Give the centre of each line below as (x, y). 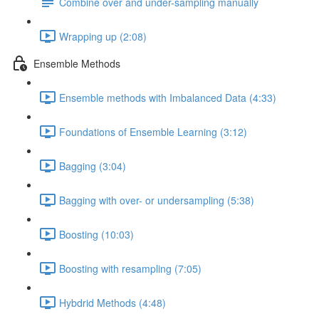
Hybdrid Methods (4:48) (113, 302)
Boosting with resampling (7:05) (130, 268)
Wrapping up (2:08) (103, 36)
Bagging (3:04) (93, 166)
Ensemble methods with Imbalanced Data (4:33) (168, 97)
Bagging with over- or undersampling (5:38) (157, 200)
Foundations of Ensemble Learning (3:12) (153, 131)
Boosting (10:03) (96, 234)
